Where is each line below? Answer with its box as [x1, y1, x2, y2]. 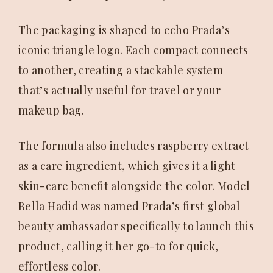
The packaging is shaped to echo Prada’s [18, 23, 230, 38]
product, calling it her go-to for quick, [18, 239, 219, 254]
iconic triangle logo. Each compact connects [18, 43, 249, 58]
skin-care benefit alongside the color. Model [18, 179, 250, 194]
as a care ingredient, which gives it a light [18, 158, 236, 174]
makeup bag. [18, 103, 84, 118]
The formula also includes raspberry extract [18, 138, 249, 154]
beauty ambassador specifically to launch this [18, 219, 255, 234]
